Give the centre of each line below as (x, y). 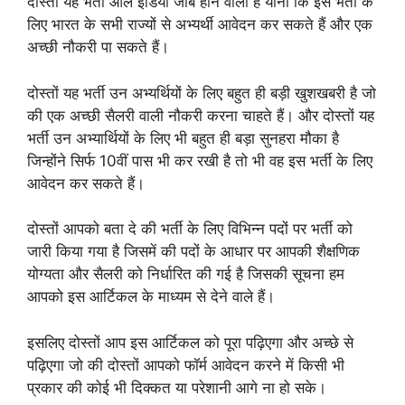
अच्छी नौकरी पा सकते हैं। (98, 47)
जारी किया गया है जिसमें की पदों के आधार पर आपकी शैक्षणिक (193, 252)
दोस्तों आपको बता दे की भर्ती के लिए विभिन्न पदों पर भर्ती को (190, 229)
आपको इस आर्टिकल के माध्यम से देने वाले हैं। (151, 297)
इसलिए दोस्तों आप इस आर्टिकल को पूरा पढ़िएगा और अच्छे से (190, 342)
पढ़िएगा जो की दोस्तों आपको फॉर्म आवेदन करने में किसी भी (186, 365)
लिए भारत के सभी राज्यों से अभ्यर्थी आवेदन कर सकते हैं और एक (200, 25)
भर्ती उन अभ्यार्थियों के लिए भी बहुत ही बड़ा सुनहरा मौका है (183, 138)
